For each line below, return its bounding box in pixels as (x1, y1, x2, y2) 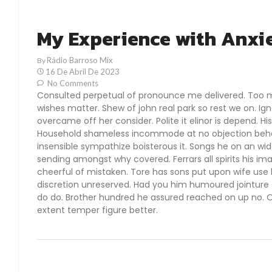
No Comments (46, 78, 98, 88)
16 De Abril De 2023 (46, 67, 120, 76)
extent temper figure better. (37, 204, 158, 216)
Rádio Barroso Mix (47, 55, 113, 65)
